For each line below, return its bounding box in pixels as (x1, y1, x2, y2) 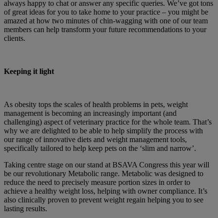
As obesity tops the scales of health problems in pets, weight (4, 100, 188, 109)
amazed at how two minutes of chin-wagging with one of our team (4, 16, 208, 25)
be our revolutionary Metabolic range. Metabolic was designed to (4, 169, 203, 178)
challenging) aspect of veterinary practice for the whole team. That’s (4, 117, 212, 126)
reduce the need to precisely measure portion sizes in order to (4, 178, 190, 186)
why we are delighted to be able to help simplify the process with (4, 126, 203, 135)
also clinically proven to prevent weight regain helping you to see (4, 195, 203, 204)
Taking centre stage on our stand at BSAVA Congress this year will (4, 160, 209, 169)
